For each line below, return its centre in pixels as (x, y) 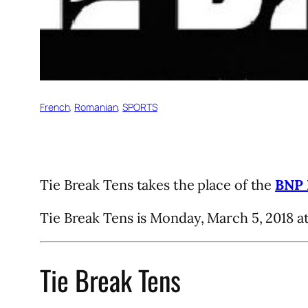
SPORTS (140, 107)
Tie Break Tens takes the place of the (158, 184)
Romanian (96, 107)
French (55, 107)
